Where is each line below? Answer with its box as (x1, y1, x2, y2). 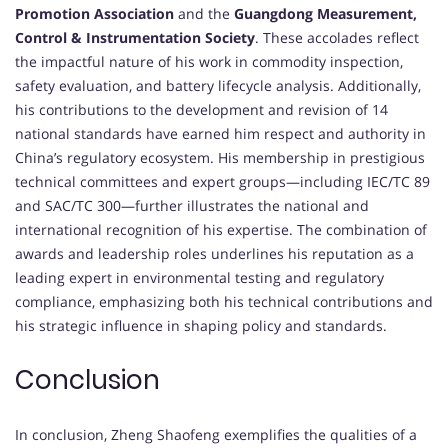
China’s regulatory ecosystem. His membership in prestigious (15, 148, 425, 168)
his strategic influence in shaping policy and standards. (15, 316, 387, 336)
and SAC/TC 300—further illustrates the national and (15, 196, 369, 216)
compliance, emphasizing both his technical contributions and (15, 292, 433, 312)
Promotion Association (15, 4, 174, 24)
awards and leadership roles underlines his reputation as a (15, 244, 414, 264)
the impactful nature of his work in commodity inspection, (15, 52, 403, 72)
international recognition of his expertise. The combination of (15, 220, 427, 240)
